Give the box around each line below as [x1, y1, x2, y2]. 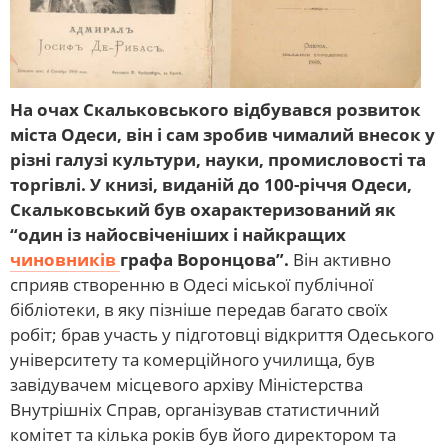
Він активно [293, 248, 391, 271]
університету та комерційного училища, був [10, 348, 375, 371]
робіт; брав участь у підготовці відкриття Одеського [10, 323, 434, 346]
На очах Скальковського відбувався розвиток [10, 98, 421, 121]
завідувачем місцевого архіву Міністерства [10, 373, 363, 396]
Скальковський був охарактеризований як [10, 198, 396, 221]
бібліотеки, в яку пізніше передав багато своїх [10, 298, 388, 321]
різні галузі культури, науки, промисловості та [10, 148, 426, 171]
